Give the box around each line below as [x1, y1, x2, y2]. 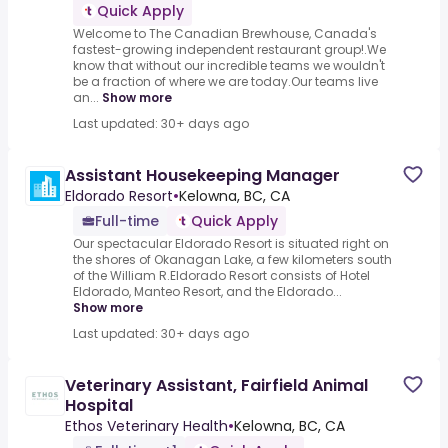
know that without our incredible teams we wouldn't [73, 57, 385, 75]
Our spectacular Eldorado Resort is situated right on [73, 235, 389, 253]
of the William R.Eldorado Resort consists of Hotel [73, 267, 370, 285]
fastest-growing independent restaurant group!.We [73, 41, 386, 59]
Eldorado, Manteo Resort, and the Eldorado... [73, 283, 342, 301]
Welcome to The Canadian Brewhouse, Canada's [73, 25, 377, 43]
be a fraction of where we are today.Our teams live [73, 73, 378, 91]
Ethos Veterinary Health [65, 416, 228, 437]
